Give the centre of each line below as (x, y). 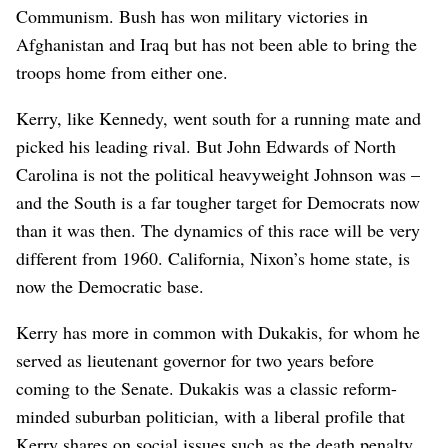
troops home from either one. (122, 71)
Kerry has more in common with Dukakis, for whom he (218, 331)
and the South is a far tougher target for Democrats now (218, 201)
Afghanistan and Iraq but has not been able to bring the (216, 43)
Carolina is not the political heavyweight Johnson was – (218, 173)
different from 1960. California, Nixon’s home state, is (213, 257)
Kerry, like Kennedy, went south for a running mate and (218, 117)
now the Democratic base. (110, 285)
